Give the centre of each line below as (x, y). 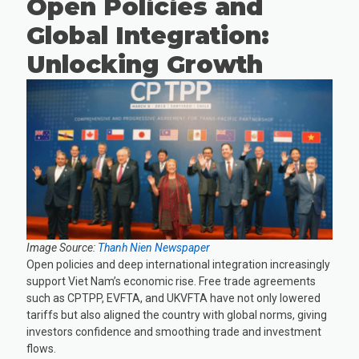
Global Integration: (148, 36)
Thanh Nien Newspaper (154, 247)
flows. (42, 348)
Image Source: (63, 247)
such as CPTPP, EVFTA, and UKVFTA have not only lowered (174, 298)
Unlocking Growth (145, 65)
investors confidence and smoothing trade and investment (174, 331)
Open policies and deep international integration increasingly (179, 264)
